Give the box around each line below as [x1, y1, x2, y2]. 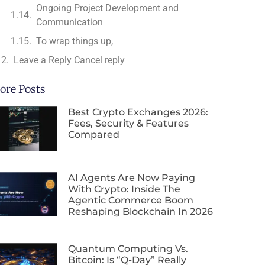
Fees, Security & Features [68, 117, 189, 129]
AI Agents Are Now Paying [68, 172, 196, 183]
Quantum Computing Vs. [68, 243, 189, 254]
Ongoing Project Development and [36, 2, 179, 14]
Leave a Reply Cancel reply [14, 54, 125, 66]
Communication [36, 16, 104, 28]
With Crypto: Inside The [68, 183, 181, 195]
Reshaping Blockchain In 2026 [68, 205, 214, 217]
